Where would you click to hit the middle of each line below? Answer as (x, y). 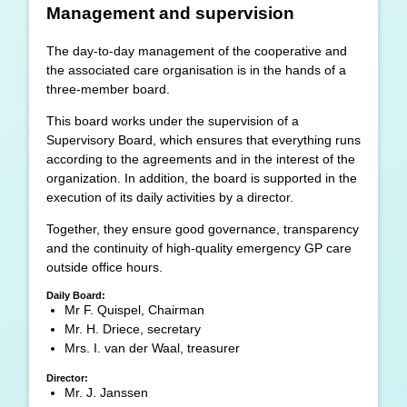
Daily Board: (76, 296)
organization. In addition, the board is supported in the (202, 178)
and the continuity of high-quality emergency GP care (199, 248)
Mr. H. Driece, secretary (133, 329)
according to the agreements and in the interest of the (201, 159)
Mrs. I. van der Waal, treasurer (152, 348)
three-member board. (108, 89)
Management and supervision (170, 13)
